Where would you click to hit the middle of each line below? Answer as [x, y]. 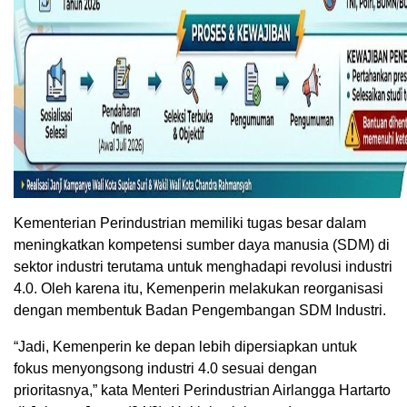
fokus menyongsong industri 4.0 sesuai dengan [165, 369]
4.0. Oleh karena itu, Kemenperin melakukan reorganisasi [199, 289]
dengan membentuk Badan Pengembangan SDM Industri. [200, 311]
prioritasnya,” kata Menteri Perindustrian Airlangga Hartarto [202, 391]
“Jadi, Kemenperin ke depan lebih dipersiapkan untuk [185, 347]
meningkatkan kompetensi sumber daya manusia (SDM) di [202, 245]
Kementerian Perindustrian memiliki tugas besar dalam [190, 223]
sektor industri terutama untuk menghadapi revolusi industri [203, 267]
